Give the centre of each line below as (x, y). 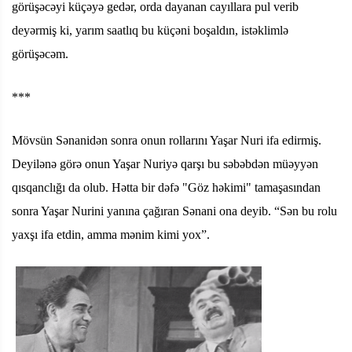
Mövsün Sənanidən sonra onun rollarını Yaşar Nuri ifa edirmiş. (167, 140)
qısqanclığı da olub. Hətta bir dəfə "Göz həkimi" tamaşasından (166, 187)
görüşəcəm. (40, 53)
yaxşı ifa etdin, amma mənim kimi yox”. (111, 234)
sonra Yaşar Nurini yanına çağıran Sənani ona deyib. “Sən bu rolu (174, 211)
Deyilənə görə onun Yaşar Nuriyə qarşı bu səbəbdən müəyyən (165, 163)
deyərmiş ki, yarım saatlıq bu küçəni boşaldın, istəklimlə (150, 30)
